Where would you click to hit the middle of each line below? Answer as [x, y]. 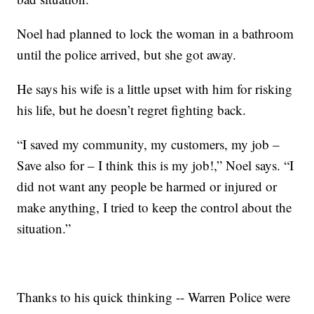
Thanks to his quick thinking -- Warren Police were [154, 297]
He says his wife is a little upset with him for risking [155, 89]
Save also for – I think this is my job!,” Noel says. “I [156, 165]
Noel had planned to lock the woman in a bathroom [156, 34]
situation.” [44, 228]
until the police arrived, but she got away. [127, 55]
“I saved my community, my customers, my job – [149, 144]
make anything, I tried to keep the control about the [155, 207]
